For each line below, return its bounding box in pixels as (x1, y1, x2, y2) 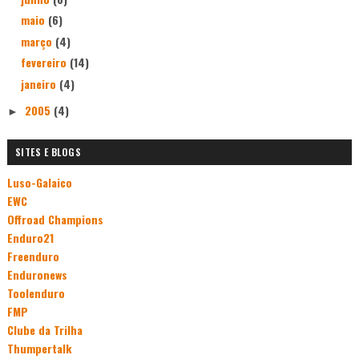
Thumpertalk (6, 339, 71, 357)
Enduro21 (6, 228, 54, 246)
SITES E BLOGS (14, 145, 82, 159)
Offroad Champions (6, 210, 103, 228)
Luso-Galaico (6, 173, 72, 191)
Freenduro (6, 247, 59, 264)
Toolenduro (6, 284, 65, 301)
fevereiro (20, 54, 70, 71)
